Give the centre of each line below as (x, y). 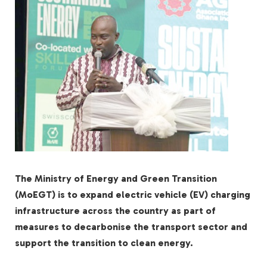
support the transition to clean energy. (104, 243)
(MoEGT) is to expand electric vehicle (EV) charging (133, 195)
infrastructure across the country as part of (115, 211)
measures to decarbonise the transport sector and (131, 227)
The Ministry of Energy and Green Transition (116, 179)
